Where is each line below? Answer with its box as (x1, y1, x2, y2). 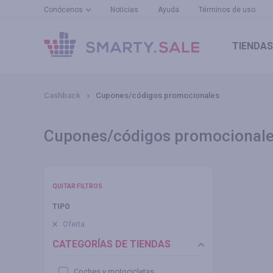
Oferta (63, 219, 85, 229)
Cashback (44, 91, 80, 100)
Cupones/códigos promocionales (96, 91, 219, 100)
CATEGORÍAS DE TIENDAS (52, 238, 171, 250)
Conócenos (44, 5, 83, 14)
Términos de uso (199, 5, 255, 14)
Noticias (110, 5, 138, 14)
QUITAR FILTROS (52, 183, 102, 190)
